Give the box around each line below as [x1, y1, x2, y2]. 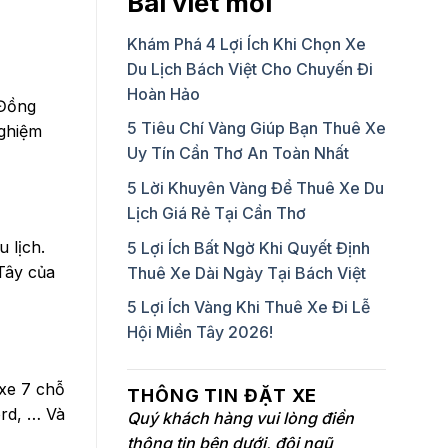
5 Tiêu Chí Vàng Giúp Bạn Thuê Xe [127, 118, 386, 139]
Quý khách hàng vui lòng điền [127, 408, 354, 429]
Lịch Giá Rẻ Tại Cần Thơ [127, 202, 306, 223]
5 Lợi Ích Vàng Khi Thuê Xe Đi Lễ [127, 297, 370, 318]
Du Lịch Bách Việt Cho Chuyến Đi [127, 58, 373, 79]
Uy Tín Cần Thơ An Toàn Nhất [127, 143, 349, 164]
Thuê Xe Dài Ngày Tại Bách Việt [127, 262, 366, 283]
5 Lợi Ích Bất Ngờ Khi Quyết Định [127, 237, 370, 258]
